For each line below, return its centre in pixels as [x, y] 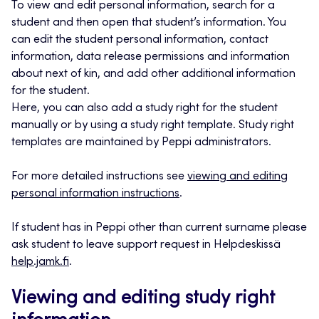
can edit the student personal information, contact [140, 40]
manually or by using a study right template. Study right [153, 126]
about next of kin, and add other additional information [153, 74]
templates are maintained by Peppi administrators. [141, 143]
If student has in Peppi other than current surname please [159, 228]
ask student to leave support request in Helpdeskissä [146, 245]
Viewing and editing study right [143, 299]
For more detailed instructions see [99, 177]
